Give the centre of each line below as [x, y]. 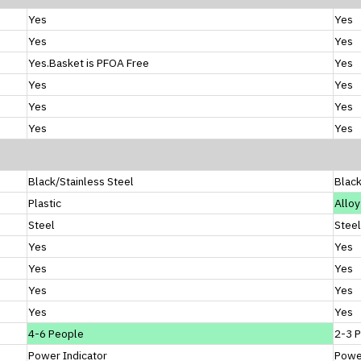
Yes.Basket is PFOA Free [89, 62]
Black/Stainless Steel [81, 181]
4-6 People [56, 333]
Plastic [45, 203]
